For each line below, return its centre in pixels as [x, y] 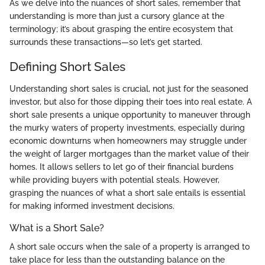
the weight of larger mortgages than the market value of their [129, 154]
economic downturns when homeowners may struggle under [128, 141]
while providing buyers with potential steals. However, [114, 180]
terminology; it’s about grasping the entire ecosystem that [121, 29]
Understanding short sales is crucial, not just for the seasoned [129, 89]
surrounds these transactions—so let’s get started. [106, 42]
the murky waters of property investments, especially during [127, 128]
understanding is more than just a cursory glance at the [117, 16]
